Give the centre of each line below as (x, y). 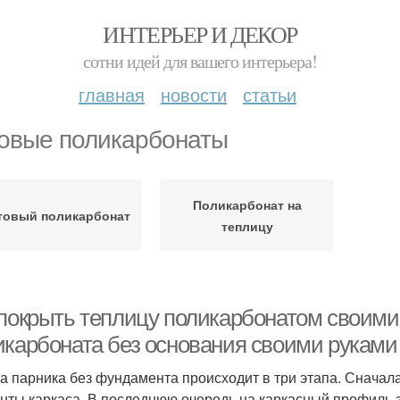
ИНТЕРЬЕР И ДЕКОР (200, 34)
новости (194, 94)
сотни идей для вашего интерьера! (200, 61)
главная (112, 94)
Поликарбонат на (247, 204)
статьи (270, 94)
